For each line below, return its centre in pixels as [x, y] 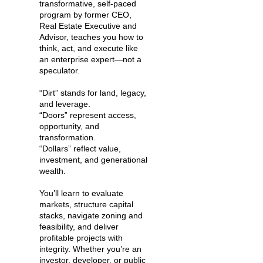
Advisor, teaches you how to [91, 37]
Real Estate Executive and [88, 26]
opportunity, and [69, 127]
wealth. [53, 171]
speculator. [60, 71]
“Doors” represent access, [88, 115]
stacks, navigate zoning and [91, 216]
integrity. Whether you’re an [90, 249]
